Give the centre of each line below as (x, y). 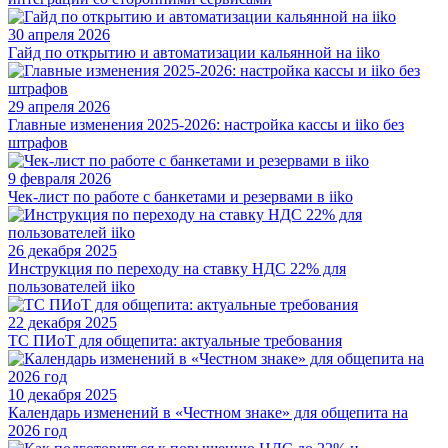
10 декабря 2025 (62, 395)
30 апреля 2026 (59, 35)
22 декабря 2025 (62, 323)
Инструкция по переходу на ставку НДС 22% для (177, 269)
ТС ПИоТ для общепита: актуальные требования (175, 341)
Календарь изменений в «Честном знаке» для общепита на (208, 413)
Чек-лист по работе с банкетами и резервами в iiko (180, 197)
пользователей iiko (71, 287)
